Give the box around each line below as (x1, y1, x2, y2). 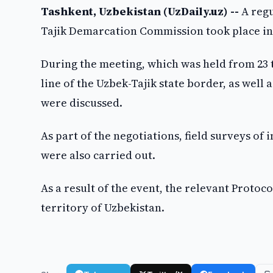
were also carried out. (41, 147, 156, 163)
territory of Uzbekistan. (41, 200, 165, 215)
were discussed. (41, 95, 123, 110)
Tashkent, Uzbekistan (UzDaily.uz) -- (41, 4, 239, 19)
